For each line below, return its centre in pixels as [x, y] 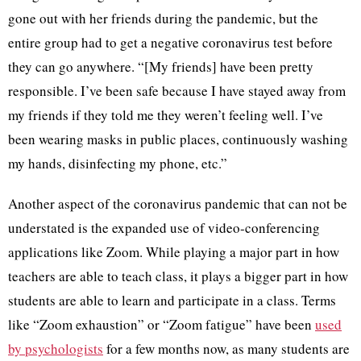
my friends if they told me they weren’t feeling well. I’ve [166, 114]
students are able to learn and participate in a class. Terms [172, 300]
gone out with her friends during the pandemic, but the [163, 18]
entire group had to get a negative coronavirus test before [170, 42]
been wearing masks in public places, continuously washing [178, 139]
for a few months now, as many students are [226, 348]
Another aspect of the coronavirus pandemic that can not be [178, 203]
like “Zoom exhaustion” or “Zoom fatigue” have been [162, 324]
